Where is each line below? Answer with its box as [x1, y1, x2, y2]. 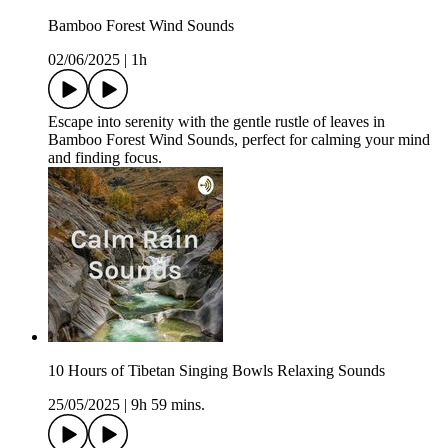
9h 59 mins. [131, 396, 205, 414]
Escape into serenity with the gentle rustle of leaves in [48, 113, 385, 131]
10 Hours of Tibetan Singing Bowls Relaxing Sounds [48, 362, 385, 380]
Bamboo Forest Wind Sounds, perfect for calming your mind [48, 131, 430, 149]
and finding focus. [48, 149, 162, 167]
